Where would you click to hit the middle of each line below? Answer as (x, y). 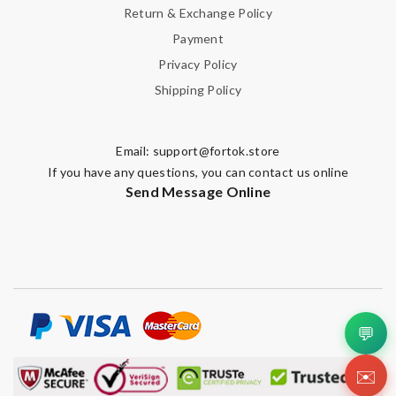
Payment (198, 38)
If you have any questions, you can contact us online (198, 171)
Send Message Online (198, 191)
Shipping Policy (198, 89)
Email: (134, 150)
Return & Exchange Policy (198, 12)
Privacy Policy (198, 64)
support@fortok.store (216, 150)
